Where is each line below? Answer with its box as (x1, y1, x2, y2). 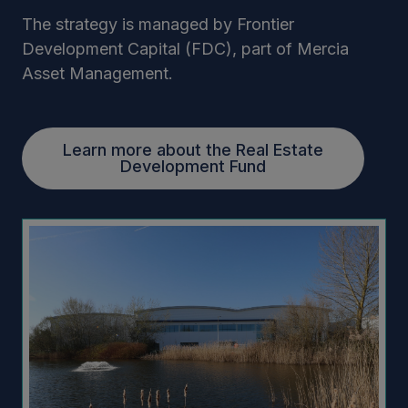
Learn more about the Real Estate (63, 140, 323, 159)
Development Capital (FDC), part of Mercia (22, 39, 349, 58)
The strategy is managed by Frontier (22, 15, 294, 34)
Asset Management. (22, 64, 173, 83)
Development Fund (120, 157, 266, 176)
